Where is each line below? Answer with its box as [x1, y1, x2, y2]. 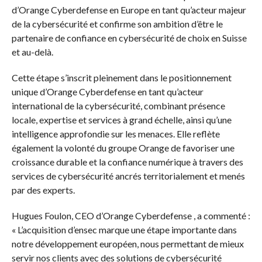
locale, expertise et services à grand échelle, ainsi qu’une [11, 114, 232, 126]
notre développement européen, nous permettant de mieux [11, 238, 244, 250]
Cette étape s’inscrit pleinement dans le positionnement [11, 72, 232, 84]
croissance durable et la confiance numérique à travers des [11, 156, 243, 168]
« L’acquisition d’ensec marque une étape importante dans [11, 224, 237, 236]
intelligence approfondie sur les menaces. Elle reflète [11, 128, 220, 140]
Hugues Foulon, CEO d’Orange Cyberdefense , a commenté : [11, 210, 250, 222]
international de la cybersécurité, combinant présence [11, 100, 225, 112]
